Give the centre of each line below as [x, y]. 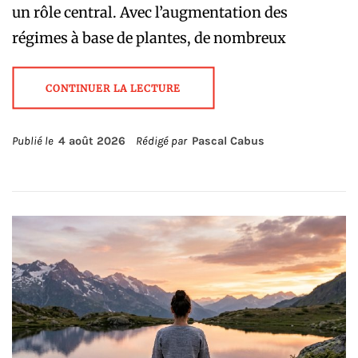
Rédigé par [163, 141]
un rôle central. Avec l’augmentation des [150, 12]
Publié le [35, 141]
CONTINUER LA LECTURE [113, 88]
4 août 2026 [92, 141]
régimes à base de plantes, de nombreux [149, 38]
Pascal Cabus [228, 141]
